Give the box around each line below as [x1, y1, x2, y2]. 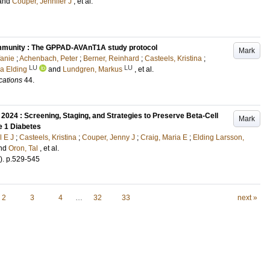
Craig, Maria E [140, 133, 187, 142]
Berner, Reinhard [83, 54, 139, 63]
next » [237, 193, 257, 202]
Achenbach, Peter [19, 54, 78, 63]
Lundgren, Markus [63, 65, 122, 74]
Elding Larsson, [193, 133, 244, 142]
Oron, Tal [8, 144, 38, 152]
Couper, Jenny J [82, 133, 135, 142]
